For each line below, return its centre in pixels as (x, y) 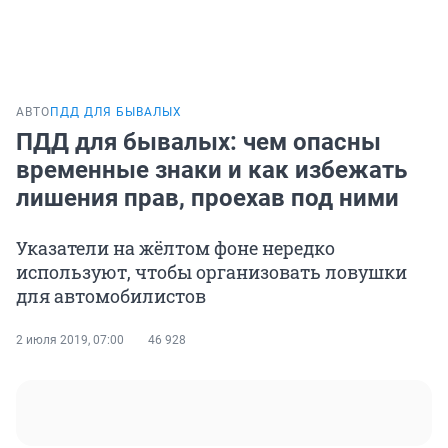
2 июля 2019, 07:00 (70, 340)
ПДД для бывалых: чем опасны (198, 142)
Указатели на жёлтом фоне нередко (175, 248)
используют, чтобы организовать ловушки (211, 272)
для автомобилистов (111, 296)
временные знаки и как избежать (211, 170)
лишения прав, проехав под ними (207, 198)
